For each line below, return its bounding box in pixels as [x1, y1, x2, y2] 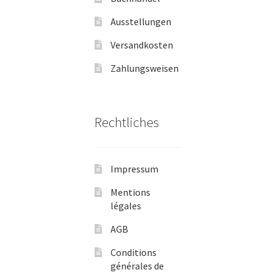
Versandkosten [110, 39, 173, 52]
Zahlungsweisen [110, 62, 179, 75]
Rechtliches [95, 114, 159, 131]
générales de [110, 259, 164, 272]
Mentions [110, 185, 150, 198]
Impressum [110, 162, 158, 175]
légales [110, 199, 141, 212]
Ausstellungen [110, 15, 171, 28]
